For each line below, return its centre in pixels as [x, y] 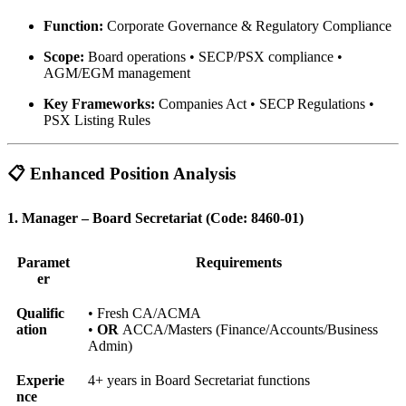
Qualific [40, 313]
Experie [40, 380]
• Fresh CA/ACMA [145, 313]
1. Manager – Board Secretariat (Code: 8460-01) [155, 217]
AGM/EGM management [117, 72]
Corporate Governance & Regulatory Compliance [247, 25]
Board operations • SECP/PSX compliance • [213, 56]
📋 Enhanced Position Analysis [121, 174]
